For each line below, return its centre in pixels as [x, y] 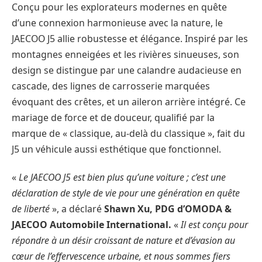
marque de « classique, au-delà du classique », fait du [128, 134]
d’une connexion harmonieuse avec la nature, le [117, 23]
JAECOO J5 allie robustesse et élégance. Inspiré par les [130, 39]
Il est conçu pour [214, 224]
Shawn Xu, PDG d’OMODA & [168, 208]
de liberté [31, 208]
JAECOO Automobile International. [92, 224]
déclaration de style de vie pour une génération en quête [126, 193]
